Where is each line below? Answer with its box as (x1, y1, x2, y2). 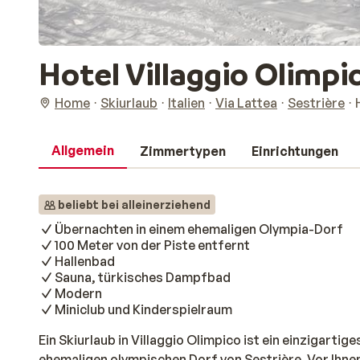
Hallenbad (55, 253, 115, 269)
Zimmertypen (140, 143, 226, 159)
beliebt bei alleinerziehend (58, 198, 211, 211)
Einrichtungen (252, 143, 338, 159)
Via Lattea (215, 95, 277, 111)
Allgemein (51, 142, 114, 158)
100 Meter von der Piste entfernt (55, 237, 250, 253)
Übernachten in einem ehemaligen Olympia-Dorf (55, 221, 343, 237)
